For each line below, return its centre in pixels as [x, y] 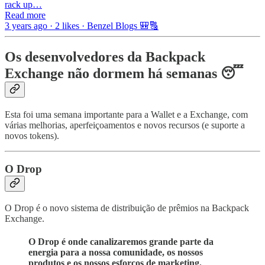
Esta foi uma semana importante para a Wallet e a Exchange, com [126, 114]
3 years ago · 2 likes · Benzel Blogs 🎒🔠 [82, 25]
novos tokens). [32, 135]
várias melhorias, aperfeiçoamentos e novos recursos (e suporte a [125, 125]
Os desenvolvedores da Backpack [105, 56]
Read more [25, 15]
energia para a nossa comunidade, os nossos [116, 253]
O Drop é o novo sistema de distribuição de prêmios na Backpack [127, 208]
